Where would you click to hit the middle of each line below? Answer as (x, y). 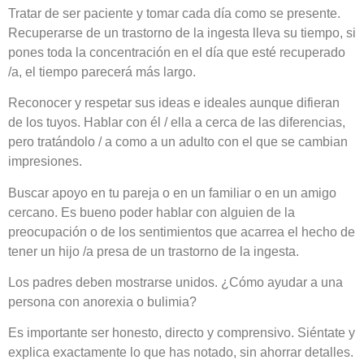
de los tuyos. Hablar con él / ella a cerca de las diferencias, (177, 123)
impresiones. (45, 162)
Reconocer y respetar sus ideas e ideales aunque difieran (174, 103)
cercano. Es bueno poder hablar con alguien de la (152, 212)
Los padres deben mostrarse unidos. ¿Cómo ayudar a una (175, 282)
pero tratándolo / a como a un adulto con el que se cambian (178, 142)
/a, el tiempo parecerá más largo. (102, 71)
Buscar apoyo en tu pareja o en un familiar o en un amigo (172, 193)
